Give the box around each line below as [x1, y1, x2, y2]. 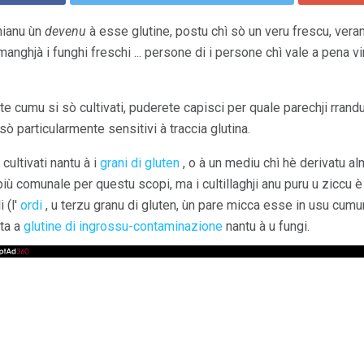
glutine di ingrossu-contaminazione [24, 218, 223, 234]
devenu [45, 23, 86, 39]
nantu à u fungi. [223, 218, 310, 234]
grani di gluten [100, 154, 180, 171]
